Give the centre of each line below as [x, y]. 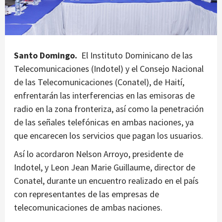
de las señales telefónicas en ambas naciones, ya [104, 122]
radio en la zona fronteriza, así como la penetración [109, 109]
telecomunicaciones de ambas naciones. [88, 207]
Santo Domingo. [47, 55]
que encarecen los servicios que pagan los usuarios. [109, 135]
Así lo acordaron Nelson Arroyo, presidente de [99, 154]
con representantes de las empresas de [86, 194]
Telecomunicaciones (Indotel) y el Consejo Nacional [109, 68]
